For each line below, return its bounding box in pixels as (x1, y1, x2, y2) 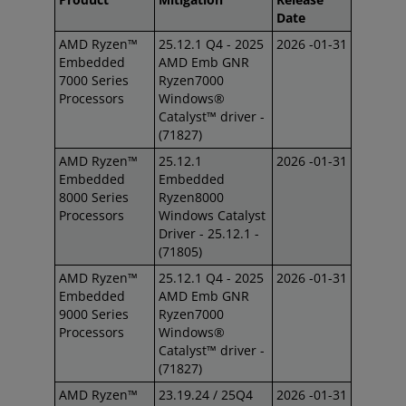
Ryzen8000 (159, 188, 224, 206)
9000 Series (59, 305, 129, 323)
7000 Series (59, 72, 129, 89)
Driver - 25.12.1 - (159, 225, 259, 242)
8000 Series (59, 188, 129, 206)
